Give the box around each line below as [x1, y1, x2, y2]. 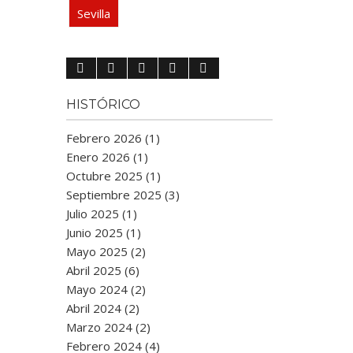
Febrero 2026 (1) [65, 130, 160, 146]
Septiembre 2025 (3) [65, 187, 180, 203]
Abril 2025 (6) [65, 262, 139, 278]
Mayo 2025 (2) [65, 243, 146, 259]
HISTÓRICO [65, 97, 140, 112]
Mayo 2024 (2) [65, 281, 146, 297]
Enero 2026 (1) [65, 149, 148, 165]
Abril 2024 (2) [65, 300, 139, 316]
